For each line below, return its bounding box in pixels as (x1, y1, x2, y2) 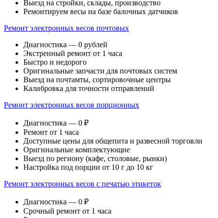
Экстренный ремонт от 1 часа (23, 49, 122, 58)
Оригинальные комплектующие (23, 145, 130, 154)
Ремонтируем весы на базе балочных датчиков (23, 7, 178, 16)
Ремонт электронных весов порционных (4, 101, 139, 109)
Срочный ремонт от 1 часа (23, 207, 111, 216)
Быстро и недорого (23, 58, 87, 67)
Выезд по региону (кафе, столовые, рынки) (23, 154, 167, 163)
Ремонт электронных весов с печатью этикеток (4, 180, 161, 188)
